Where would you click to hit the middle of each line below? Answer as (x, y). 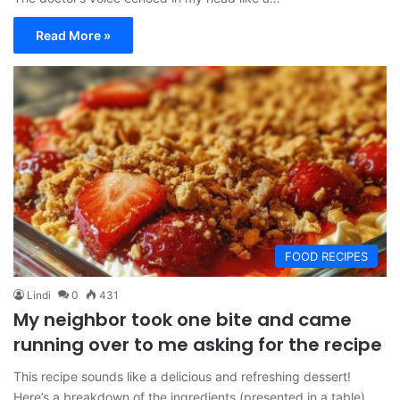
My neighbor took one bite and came (183, 319)
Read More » (73, 36)
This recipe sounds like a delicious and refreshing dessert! (182, 376)
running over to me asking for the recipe (198, 344)
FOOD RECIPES (326, 256)
